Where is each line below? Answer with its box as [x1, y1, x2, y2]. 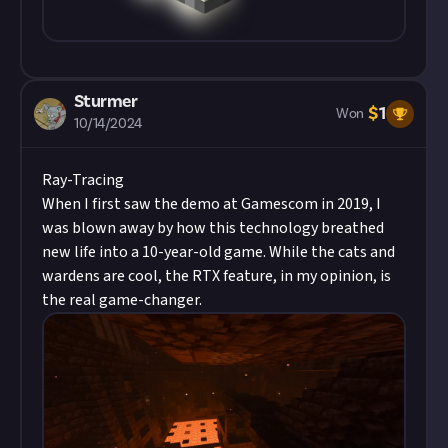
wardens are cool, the [42, 264, 192, 287]
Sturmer [74, 89, 138, 113]
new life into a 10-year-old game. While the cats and [42, 240, 395, 263]
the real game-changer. [42, 288, 202, 311]
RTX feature [192, 264, 273, 287]
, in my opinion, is [273, 264, 391, 287]
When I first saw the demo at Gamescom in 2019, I [42, 192, 381, 215]
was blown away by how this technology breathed [42, 216, 384, 239]
